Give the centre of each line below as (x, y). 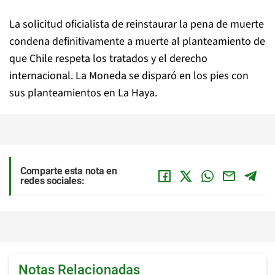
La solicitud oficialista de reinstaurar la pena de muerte (137, 24)
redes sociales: (52, 181)
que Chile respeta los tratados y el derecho (108, 59)
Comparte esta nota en (69, 171)
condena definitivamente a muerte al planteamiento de (137, 41)
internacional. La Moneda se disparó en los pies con (129, 76)
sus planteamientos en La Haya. (83, 93)
